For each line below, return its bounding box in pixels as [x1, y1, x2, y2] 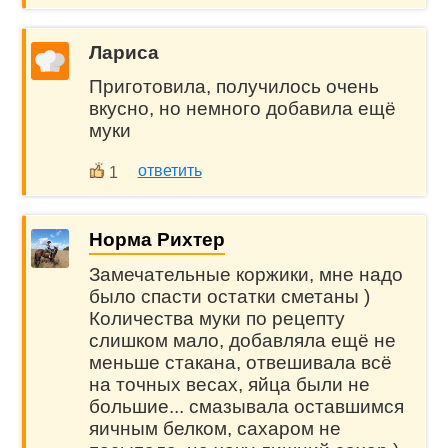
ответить [137, 162, 202, 180]
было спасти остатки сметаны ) [88, 285, 370, 307]
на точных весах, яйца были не [88, 373, 370, 395]
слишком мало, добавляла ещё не [88, 329, 396, 351]
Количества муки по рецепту [88, 307, 345, 329]
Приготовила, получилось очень [88, 76, 379, 98]
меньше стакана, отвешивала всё [88, 351, 392, 373]
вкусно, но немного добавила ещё [88, 98, 396, 120]
